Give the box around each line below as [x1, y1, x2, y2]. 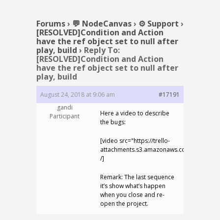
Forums [36, 18, 65, 29]
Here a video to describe [100, 109, 169, 117]
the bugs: [100, 118, 126, 126]
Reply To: [84, 45, 120, 55]
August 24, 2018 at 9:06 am [40, 90, 115, 99]
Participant [50, 112, 80, 120]
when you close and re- [100, 191, 165, 199]
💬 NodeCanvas [72, 18, 132, 29]
